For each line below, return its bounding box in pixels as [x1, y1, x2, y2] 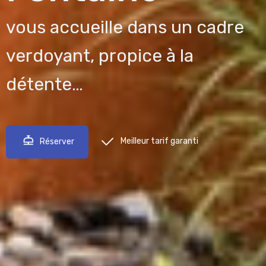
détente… [6, 73, 83, 95]
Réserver [40, 136, 74, 147]
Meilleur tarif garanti [121, 135, 198, 146]
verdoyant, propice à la [6, 45, 194, 66]
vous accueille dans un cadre [6, 16, 244, 38]
